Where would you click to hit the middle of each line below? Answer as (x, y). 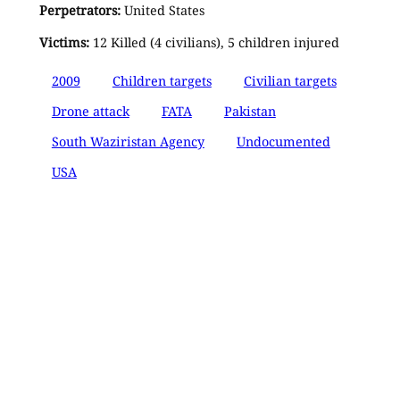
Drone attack (90, 111)
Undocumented (283, 141)
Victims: (64, 43)
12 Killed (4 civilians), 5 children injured (214, 43)
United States (162, 11)
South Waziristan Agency (128, 141)
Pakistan (250, 111)
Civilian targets (290, 80)
